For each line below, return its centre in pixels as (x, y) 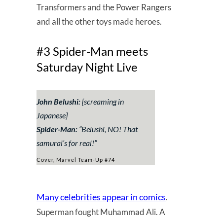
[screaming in (102, 101)
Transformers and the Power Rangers (104, 7)
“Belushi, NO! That (108, 129)
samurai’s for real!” (67, 143)
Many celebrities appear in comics (101, 197)
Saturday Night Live (87, 67)
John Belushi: (58, 101)
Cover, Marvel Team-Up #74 (76, 159)
